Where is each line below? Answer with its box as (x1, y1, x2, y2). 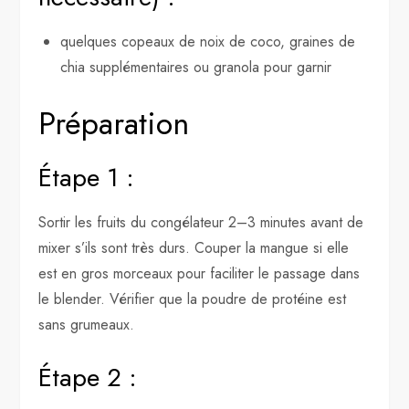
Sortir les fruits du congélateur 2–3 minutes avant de (38, 212, 364, 234)
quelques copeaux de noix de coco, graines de (60, 31, 356, 53)
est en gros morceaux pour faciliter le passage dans (38, 263, 361, 285)
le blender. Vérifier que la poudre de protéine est (38, 288, 347, 310)
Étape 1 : (38, 159, 135, 197)
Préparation (38, 101, 190, 147)
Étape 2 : (38, 359, 138, 397)
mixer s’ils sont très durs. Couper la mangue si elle (38, 237, 350, 259)
